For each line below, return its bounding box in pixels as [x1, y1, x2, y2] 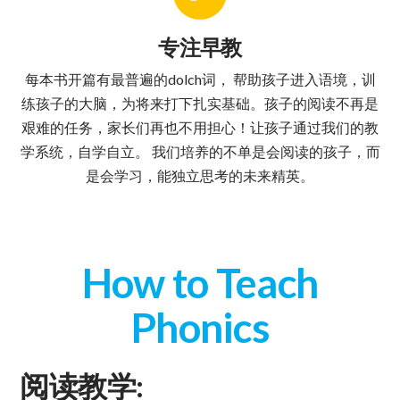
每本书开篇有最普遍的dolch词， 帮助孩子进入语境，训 [24, 70, 376, 87]
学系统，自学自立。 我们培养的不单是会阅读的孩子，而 [20, 142, 380, 160]
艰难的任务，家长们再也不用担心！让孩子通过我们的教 [21, 118, 379, 136]
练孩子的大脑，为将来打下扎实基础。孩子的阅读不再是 [21, 94, 379, 112]
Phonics [129, 302, 271, 352]
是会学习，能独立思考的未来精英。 [86, 166, 314, 184]
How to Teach [81, 257, 319, 307]
